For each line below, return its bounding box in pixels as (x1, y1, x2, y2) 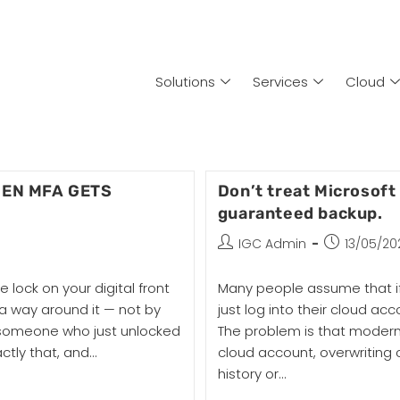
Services (252, 71, 308, 91)
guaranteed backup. (217, 204, 383, 223)
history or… (217, 364, 286, 383)
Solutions (154, 71, 215, 91)
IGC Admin (237, 235, 306, 253)
